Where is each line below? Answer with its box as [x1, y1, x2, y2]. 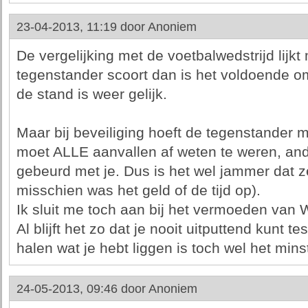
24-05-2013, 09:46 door [16, 282, 148, 296]
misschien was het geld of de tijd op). [16, 182, 261, 199]
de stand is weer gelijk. [16, 86, 167, 102]
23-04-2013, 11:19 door [16, 20, 148, 34]
